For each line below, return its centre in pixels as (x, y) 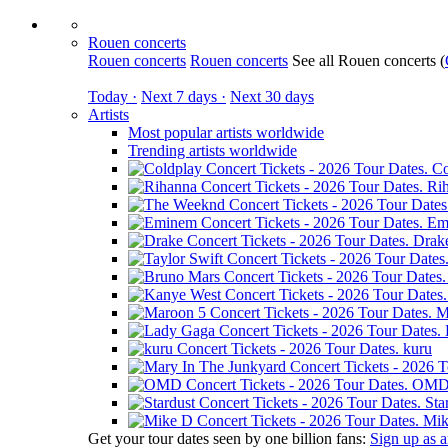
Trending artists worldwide (212, 150)
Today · (112, 96)
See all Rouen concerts (366, 60)
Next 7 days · (183, 96)
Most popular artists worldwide (226, 132)
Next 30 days (272, 96)
